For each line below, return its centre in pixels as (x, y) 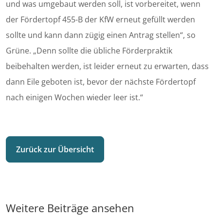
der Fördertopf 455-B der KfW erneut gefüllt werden (100, 20)
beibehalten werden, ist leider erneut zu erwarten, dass (107, 66)
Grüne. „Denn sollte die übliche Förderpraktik (89, 51)
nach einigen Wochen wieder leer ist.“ (74, 98)
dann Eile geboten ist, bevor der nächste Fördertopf (101, 82)
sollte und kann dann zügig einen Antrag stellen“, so (101, 35)
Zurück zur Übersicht (55, 150)
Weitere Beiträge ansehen (70, 208)
